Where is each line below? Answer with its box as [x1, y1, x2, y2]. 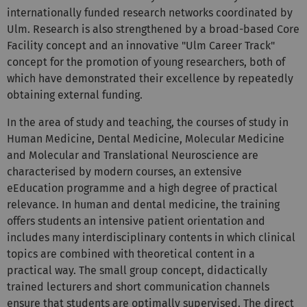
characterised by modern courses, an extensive [7, 142, 242, 156]
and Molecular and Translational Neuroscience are [7, 125, 258, 139]
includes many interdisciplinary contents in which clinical [7, 208, 295, 221]
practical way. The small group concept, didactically [7, 241, 267, 254]
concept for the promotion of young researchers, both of [7, 32, 285, 46]
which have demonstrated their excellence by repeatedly [7, 49, 293, 62]
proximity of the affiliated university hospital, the [7, 290, 254, 304]
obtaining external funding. [7, 65, 143, 79]
